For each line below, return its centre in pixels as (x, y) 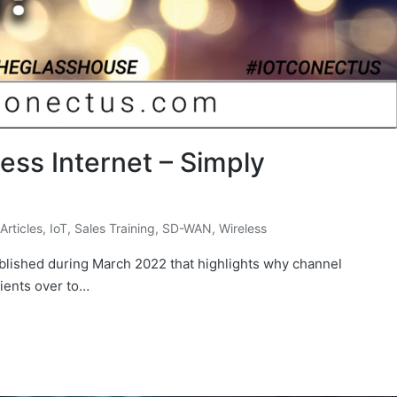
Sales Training (115, 228)
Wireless (243, 228)
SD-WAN (187, 228)
